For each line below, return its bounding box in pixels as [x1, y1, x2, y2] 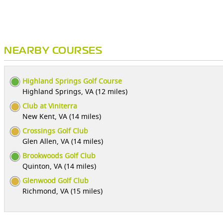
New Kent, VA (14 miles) [22, 111, 101, 121]
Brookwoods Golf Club [22, 151, 96, 160]
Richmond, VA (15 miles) [22, 186, 103, 196]
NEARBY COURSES [4, 47, 102, 55]
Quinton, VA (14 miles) [22, 161, 96, 171]
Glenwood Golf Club [22, 176, 89, 185]
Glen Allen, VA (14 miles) [22, 136, 103, 146]
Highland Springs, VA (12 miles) [22, 87, 127, 96]
